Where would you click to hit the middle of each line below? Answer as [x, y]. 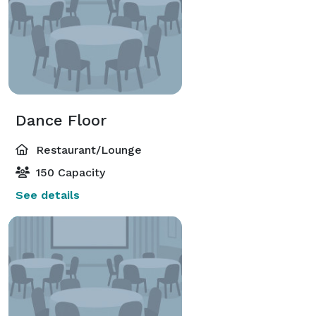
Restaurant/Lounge [87, 150]
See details [48, 195]
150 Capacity [69, 172]
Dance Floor [61, 120]
